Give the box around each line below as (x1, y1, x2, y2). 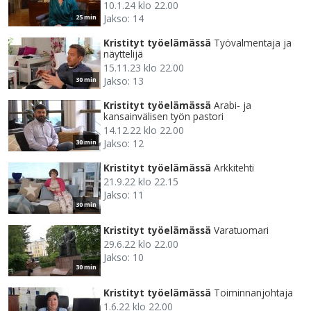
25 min (76, 12, 96, 22)
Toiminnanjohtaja (214, 286, 293, 300)
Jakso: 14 (103, 12, 144, 26)
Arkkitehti (214, 161, 254, 175)
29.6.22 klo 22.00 (103, 237, 178, 251)
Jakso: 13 (103, 74, 144, 88)
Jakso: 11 (103, 188, 144, 202)
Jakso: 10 (103, 251, 144, 264)
